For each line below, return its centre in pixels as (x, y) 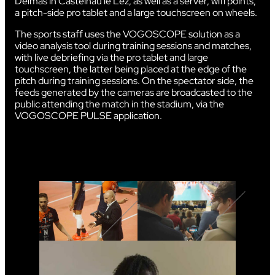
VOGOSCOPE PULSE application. (88, 115)
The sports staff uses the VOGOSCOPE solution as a (127, 34)
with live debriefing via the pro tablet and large (111, 57)
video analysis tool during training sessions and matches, (133, 45)
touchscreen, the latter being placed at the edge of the (131, 69)
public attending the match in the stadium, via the (119, 104)
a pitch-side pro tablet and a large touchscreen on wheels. (136, 12)
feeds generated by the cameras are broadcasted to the (134, 92)
